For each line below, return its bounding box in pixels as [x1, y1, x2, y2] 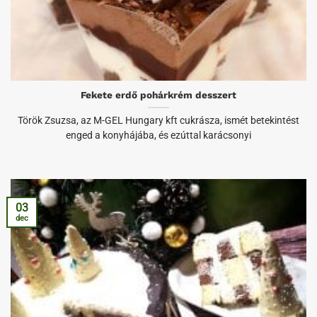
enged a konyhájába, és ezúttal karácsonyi [66, 129, 251, 142]
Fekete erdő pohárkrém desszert [81, 89, 236, 101]
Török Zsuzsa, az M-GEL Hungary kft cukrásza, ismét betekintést [18, 115, 299, 127]
